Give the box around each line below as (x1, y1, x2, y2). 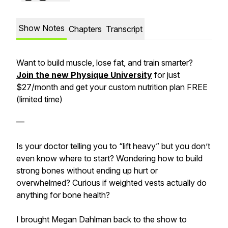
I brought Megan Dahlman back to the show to (16, 214, 187, 224)
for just (152, 70, 180, 80)
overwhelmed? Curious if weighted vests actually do (16, 178, 207, 188)
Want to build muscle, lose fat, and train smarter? (16, 58, 193, 68)
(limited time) (16, 94, 63, 104)
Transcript (106, 24, 142, 34)
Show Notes (18, 23, 65, 33)
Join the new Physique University (16, 70, 152, 80)
